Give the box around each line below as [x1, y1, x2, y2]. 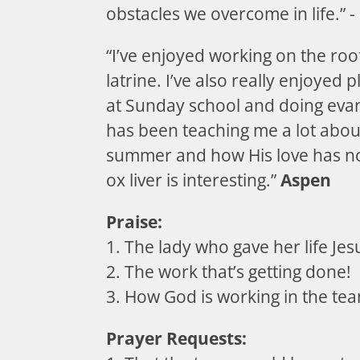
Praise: [106, 211, 162, 233]
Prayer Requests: [106, 327, 247, 350]
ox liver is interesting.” [106, 169, 280, 191]
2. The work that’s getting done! [106, 260, 351, 283]
